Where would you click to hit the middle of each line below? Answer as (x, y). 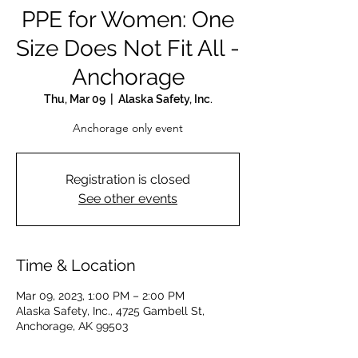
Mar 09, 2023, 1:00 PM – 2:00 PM (100, 296)
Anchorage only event (128, 128)
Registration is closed (128, 179)
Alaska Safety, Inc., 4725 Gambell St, (110, 311)
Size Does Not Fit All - (128, 48)
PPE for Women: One (128, 20)
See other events (128, 199)
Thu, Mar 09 (74, 99)
